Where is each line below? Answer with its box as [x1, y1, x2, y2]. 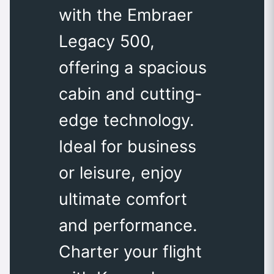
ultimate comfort [59, 189, 187, 210]
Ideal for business [59, 136, 196, 157]
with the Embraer [59, 5, 193, 26]
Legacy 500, [59, 31, 155, 52]
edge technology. [59, 110, 194, 131]
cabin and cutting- [59, 84, 202, 105]
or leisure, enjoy [59, 163, 182, 183]
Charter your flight [59, 242, 202, 262]
